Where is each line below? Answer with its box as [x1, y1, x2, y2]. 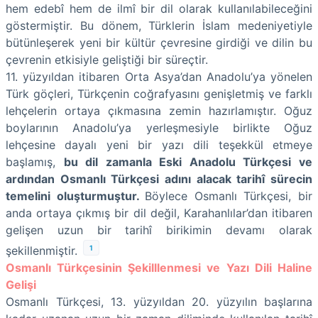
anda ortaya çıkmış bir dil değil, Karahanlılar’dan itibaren [6, 205, 312, 220]
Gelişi [6, 278, 36, 292]
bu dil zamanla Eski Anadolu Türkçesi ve [63, 154, 313, 169]
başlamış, [6, 154, 64, 169]
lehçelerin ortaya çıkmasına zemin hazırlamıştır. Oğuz [6, 103, 312, 118]
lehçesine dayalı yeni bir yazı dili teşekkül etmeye [6, 137, 312, 152]
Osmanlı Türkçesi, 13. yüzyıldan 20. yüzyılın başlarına [6, 295, 312, 309]
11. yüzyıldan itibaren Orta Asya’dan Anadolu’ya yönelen [6, 69, 312, 84]
